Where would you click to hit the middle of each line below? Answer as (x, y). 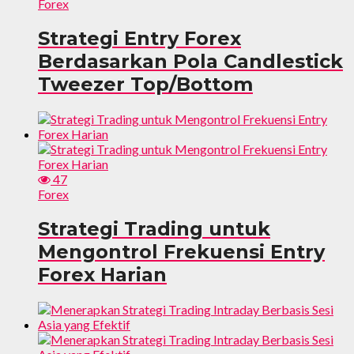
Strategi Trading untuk (154, 229)
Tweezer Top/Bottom (145, 85)
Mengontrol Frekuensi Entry (181, 252)
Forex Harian (102, 275)
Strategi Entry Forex (139, 39)
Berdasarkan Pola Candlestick (190, 62)
